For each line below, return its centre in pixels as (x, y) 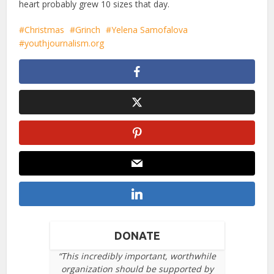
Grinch (88, 30)
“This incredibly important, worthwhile (137, 256)
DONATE (137, 236)
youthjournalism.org (65, 43)
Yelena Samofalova (150, 30)
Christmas (45, 30)
